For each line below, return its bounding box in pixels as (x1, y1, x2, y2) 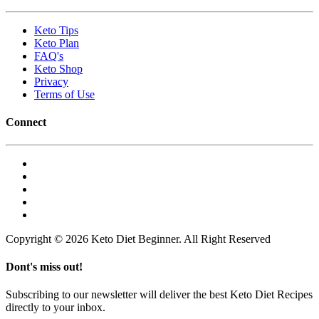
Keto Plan (34, 36, 79, 49)
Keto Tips (34, 23, 78, 36)
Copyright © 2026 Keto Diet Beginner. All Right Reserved (6, 232, 271, 245)
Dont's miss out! (6, 260, 83, 273)
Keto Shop (34, 62, 83, 75)
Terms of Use (34, 88, 95, 100)
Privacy (34, 75, 68, 88)
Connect (6, 116, 46, 129)
